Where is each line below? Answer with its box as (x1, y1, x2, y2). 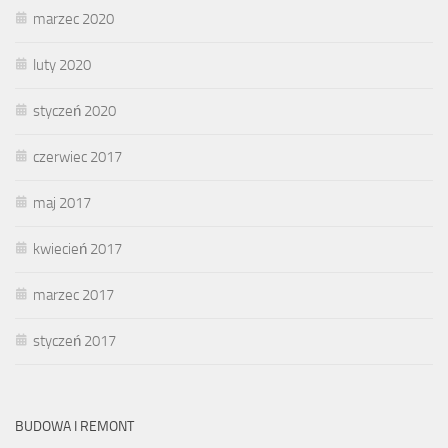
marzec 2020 (33, 9, 114, 28)
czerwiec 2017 (33, 147, 122, 166)
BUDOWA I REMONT (15, 417, 134, 435)
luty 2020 (33, 55, 91, 74)
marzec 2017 (33, 285, 114, 304)
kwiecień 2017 (33, 239, 122, 258)
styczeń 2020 (33, 101, 116, 120)
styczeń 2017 (33, 331, 116, 350)
